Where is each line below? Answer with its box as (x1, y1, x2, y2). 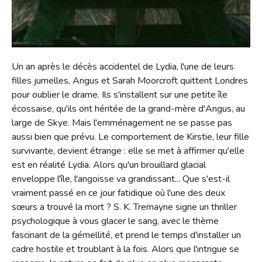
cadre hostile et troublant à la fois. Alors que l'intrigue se (12, 242, 239, 256)
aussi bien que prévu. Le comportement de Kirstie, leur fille (12, 130, 249, 143)
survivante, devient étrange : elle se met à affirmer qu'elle (12, 144, 244, 157)
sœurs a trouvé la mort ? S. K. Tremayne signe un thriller (12, 200, 237, 213)
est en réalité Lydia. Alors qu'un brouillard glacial (12, 158, 206, 171)
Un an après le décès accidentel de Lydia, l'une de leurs (12, 60, 234, 73)
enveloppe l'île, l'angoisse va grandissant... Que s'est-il (12, 172, 230, 185)
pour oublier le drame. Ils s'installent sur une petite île (12, 88, 227, 101)
